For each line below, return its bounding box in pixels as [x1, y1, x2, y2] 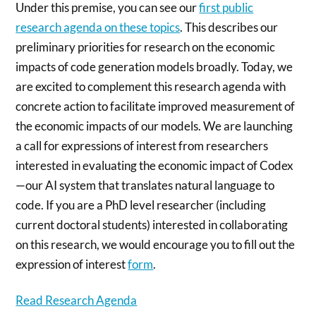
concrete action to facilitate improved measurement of [16, 99, 296, 114]
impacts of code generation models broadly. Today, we [16, 59, 293, 74]
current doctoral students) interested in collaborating [16, 217, 288, 232]
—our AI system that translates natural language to [16, 178, 275, 193]
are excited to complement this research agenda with [16, 79, 286, 94]
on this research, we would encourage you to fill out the [16, 237, 296, 252]
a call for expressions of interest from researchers [16, 138, 269, 153]
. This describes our [180, 20, 279, 35]
